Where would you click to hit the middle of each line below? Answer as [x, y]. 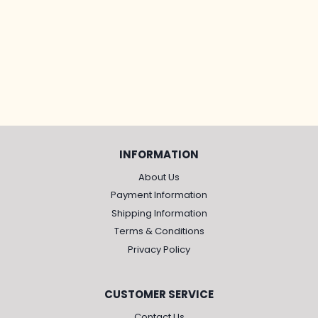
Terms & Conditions [159, 231]
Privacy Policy [159, 249]
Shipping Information [159, 213]
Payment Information [159, 195]
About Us [159, 177]
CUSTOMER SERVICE [159, 295]
